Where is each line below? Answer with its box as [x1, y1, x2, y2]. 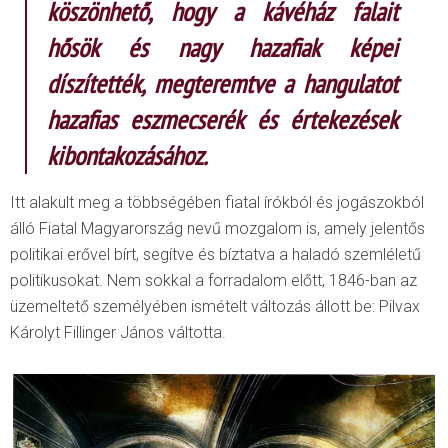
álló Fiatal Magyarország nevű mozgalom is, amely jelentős [10, 219, 425, 239]
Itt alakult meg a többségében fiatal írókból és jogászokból [10, 193, 424, 213]
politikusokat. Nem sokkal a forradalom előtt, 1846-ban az [10, 271, 417, 291]
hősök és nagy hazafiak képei [47, 31, 398, 65]
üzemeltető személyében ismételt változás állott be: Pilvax [10, 297, 420, 317]
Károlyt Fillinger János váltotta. [10, 323, 226, 343]
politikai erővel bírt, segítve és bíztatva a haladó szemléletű [10, 245, 421, 265]
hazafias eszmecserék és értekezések [47, 103, 398, 137]
